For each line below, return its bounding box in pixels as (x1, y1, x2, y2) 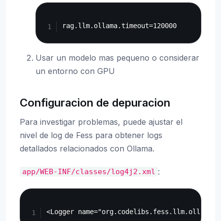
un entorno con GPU (36, 66, 115, 76)
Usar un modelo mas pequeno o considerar (36, 52, 199, 63)
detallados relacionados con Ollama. (20, 143, 154, 153)
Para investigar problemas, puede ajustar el (20, 116, 183, 127)
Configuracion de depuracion (20, 96, 170, 109)
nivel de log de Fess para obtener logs (20, 130, 162, 140)
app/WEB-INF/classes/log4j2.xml (22, 167, 156, 176)
